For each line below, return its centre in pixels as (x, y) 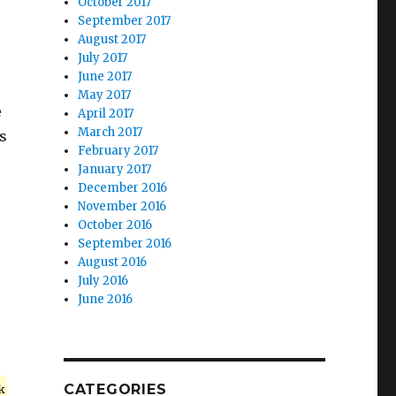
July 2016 (103, 281)
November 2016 (122, 206)
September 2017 (125, 21)
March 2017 (110, 132)
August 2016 (113, 262)
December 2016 (123, 188)
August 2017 (112, 39)
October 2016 (115, 225)
